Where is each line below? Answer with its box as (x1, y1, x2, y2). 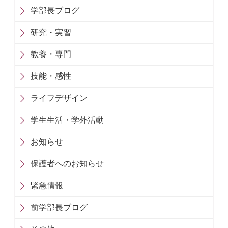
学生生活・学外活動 (31, 115, 104, 125)
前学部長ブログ (31, 202, 88, 212)
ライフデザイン (31, 93, 88, 103)
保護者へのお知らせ (31, 158, 104, 168)
